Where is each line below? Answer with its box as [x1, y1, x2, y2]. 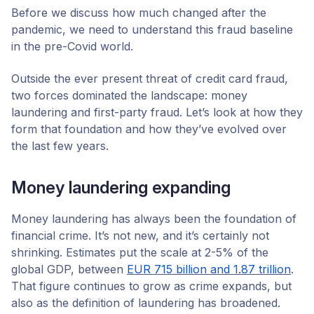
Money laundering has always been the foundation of [11, 212, 296, 226]
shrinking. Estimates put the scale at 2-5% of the [11, 245, 268, 260]
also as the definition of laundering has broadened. [11, 296, 280, 310]
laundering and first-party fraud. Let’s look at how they [11, 105, 303, 120]
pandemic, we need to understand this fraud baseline [11, 22, 293, 36]
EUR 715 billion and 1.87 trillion [127, 262, 291, 277]
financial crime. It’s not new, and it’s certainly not [11, 228, 269, 243]
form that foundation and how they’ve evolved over [11, 122, 287, 137]
